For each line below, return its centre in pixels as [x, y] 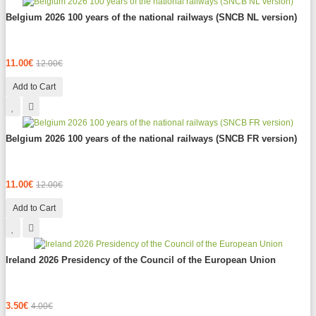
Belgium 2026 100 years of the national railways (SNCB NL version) [151, 18]
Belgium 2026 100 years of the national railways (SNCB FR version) [151, 139]
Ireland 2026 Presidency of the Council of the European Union [141, 260]
